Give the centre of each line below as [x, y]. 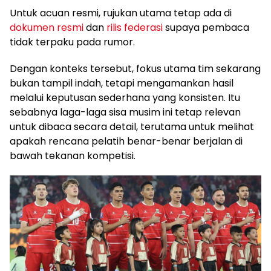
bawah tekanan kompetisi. [73, 156]
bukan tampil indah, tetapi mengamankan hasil [122, 83]
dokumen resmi [47, 28]
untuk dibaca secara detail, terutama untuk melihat [132, 127]
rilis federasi [135, 28]
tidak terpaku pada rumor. [72, 42]
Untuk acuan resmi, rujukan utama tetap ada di [121, 13]
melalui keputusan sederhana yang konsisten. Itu [125, 98]
